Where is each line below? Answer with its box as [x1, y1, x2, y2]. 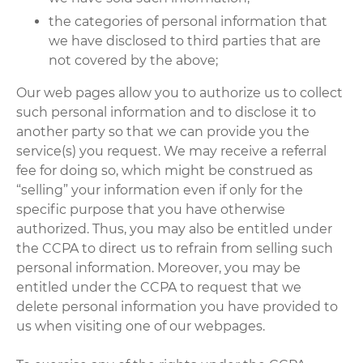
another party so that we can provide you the [16, 123, 310, 139]
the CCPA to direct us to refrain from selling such [16, 240, 334, 256]
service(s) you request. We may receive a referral [16, 143, 327, 159]
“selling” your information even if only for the [16, 181, 304, 198]
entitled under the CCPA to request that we [16, 279, 302, 295]
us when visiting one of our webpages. [16, 318, 266, 334]
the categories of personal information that [49, 13, 328, 29]
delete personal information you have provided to [16, 298, 339, 314]
